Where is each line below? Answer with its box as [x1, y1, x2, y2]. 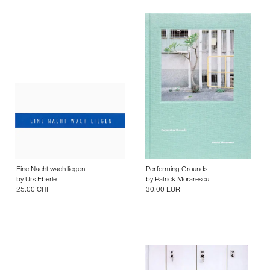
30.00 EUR [146, 187, 180, 195]
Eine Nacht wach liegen [16, 166, 85, 174]
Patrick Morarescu [155, 177, 209, 184]
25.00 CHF [16, 187, 50, 195]
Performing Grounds [146, 166, 207, 174]
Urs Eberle [25, 177, 57, 184]
